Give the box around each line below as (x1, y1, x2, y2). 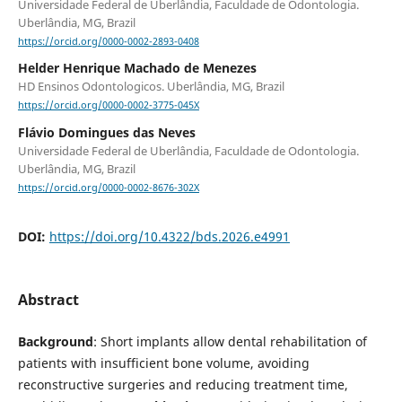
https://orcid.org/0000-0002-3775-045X (17, 99, 199, 112)
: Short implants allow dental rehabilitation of (92, 332, 367, 350)
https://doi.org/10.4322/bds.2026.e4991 (48, 227, 290, 245)
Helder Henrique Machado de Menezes (17, 59, 257, 77)
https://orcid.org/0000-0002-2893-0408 (17, 35, 199, 48)
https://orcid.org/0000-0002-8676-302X (17, 180, 199, 194)
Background (17, 332, 93, 350)
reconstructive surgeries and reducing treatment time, (17, 375, 348, 393)
